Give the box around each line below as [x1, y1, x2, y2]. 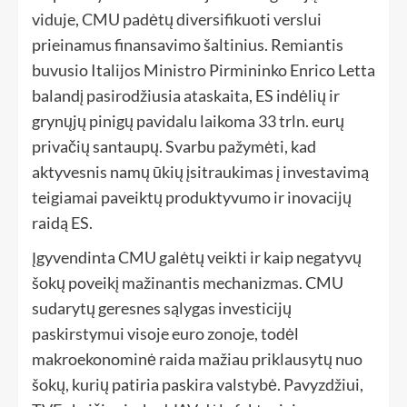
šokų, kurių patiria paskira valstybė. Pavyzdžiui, [32, 374, 363, 395]
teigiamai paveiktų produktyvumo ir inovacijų [32, 187, 352, 208]
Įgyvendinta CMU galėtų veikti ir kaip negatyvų [32, 247, 362, 268]
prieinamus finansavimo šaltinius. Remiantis [32, 35, 343, 55]
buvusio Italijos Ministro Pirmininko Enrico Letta [32, 60, 375, 81]
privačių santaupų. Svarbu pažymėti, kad [32, 136, 316, 157]
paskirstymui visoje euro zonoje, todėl [32, 323, 299, 344]
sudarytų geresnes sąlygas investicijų [32, 298, 292, 319]
